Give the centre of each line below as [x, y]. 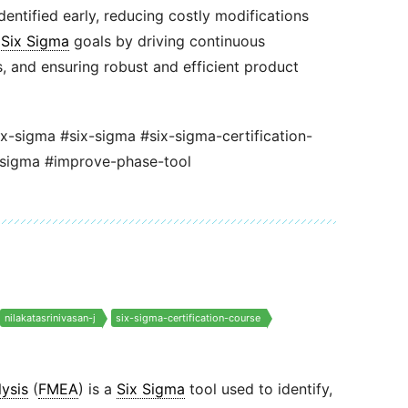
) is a [97, 389]
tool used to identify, [258, 389]
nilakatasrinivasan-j [50, 318]
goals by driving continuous [167, 41]
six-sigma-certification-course [188, 318]
